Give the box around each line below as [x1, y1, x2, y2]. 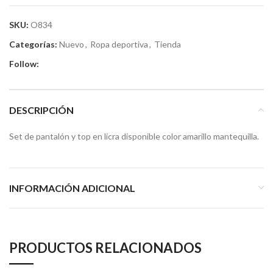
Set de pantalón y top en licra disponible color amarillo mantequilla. [9, 130, 259, 141]
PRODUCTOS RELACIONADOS [9, 239, 202, 256]
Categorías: [9, 38, 57, 49]
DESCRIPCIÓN [9, 104, 74, 116]
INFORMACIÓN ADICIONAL [9, 182, 135, 194]
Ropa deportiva [90, 38, 148, 49]
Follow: [9, 58, 39, 69]
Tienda [154, 38, 181, 49]
